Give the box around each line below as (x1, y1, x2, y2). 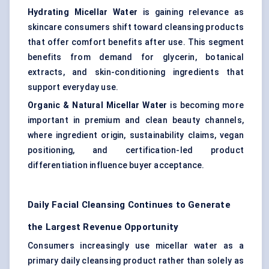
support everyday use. (28, 82, 119, 92)
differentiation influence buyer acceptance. (28, 160, 205, 171)
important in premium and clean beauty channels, (28, 115, 244, 125)
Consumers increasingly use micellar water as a (28, 241, 244, 251)
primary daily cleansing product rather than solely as (28, 256, 244, 266)
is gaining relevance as (137, 7, 244, 17)
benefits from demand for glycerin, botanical (28, 52, 244, 62)
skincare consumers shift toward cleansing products (28, 22, 244, 32)
